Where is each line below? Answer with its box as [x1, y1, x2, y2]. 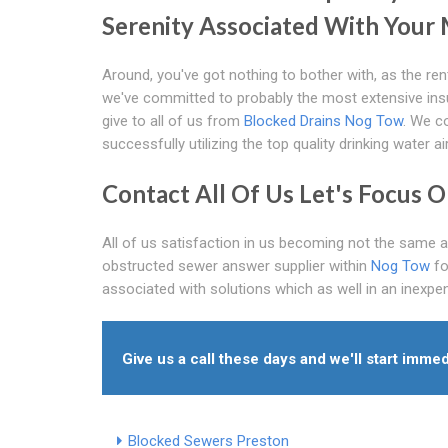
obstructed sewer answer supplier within [102, 256, 371, 275]
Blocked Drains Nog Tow [244, 111, 403, 130]
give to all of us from [102, 111, 244, 130]
